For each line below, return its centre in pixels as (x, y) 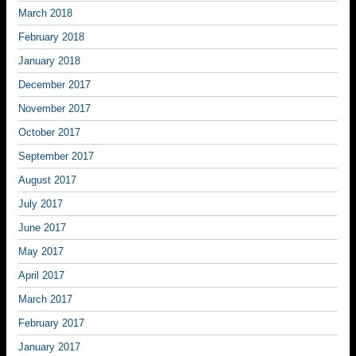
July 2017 (41, 204)
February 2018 (51, 37)
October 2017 (49, 132)
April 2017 (41, 275)
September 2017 (56, 156)
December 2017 (54, 85)
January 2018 (49, 61)
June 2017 (42, 228)
